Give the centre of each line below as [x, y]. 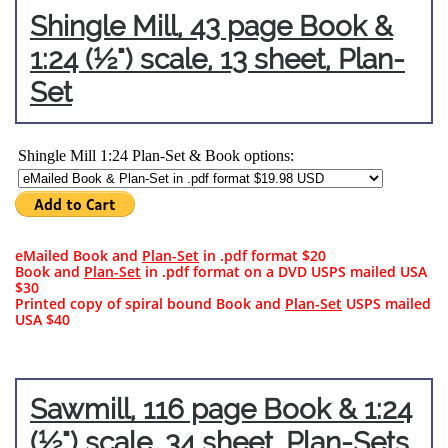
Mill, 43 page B [225, 26]
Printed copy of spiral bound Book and [150, 303]
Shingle [77, 26]
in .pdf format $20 [262, 255]
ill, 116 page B [196, 409]
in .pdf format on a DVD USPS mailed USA [284, 271]
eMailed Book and [78, 255]
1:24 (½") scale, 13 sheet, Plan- [217, 59]
